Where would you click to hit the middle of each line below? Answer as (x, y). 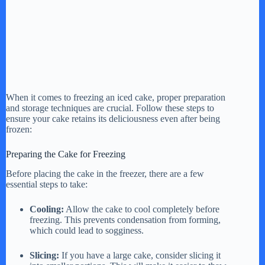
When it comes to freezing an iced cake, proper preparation (116, 98)
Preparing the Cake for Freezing (66, 154)
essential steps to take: (47, 184)
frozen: (19, 130)
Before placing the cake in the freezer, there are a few (105, 173)
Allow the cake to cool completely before (142, 209)
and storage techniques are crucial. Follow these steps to (110, 108)
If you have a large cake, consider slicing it (140, 255)
